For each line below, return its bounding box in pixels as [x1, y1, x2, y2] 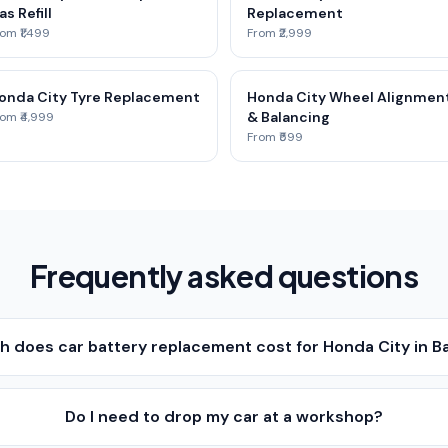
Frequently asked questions [29, 257, 419, 295]
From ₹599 [247, 129, 303, 145]
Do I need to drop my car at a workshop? [65, 406, 384, 427]
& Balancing [247, 108, 330, 126]
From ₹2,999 [247, 25, 312, 41]
